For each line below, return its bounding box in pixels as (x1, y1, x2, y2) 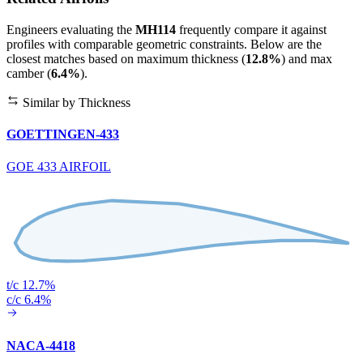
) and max (281, 52, 332, 66)
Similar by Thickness (19, 96, 130, 110)
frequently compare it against (176, 23, 327, 37)
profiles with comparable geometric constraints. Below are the (6, 37, 322, 52)
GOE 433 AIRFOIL (6, 159, 111, 173)
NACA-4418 (6, 338, 75, 352)
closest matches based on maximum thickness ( (6, 52, 246, 66)
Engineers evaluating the (6, 23, 135, 37)
